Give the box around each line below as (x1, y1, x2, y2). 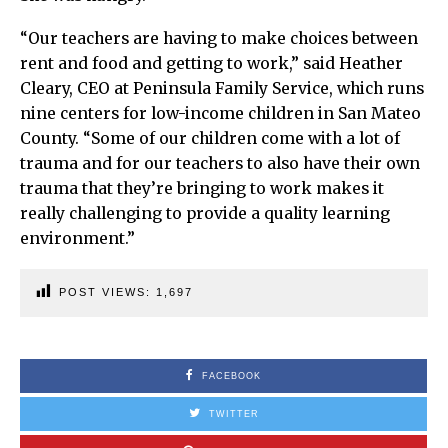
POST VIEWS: (59, 285, 156, 298)
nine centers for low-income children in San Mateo (20, 103, 421, 123)
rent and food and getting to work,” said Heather (20, 53, 403, 73)
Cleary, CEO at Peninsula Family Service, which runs (20, 78, 424, 98)
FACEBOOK (202, 370, 261, 381)
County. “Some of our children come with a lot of (20, 128, 400, 148)
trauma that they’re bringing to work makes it (20, 178, 384, 198)
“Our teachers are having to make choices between (20, 28, 418, 48)
